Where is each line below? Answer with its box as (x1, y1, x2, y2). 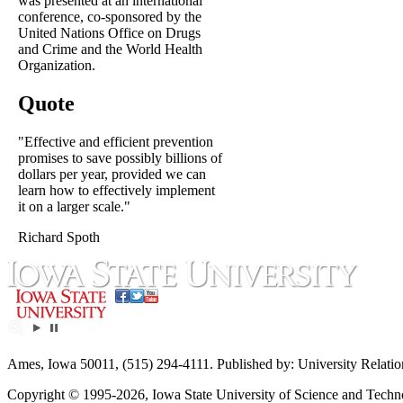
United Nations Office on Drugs (18, 25, 201, 41)
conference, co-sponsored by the (18, 9, 201, 25)
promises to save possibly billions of (18, 149, 222, 166)
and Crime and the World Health (18, 41, 202, 58)
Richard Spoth (18, 228, 100, 245)
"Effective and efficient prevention (18, 133, 213, 149)
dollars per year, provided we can (18, 166, 206, 182)
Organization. (18, 58, 95, 74)
